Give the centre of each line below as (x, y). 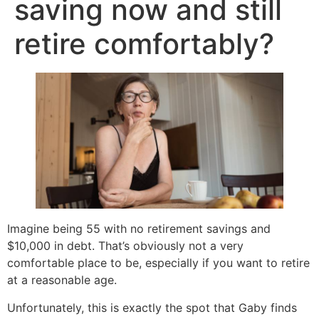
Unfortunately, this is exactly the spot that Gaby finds (152, 307)
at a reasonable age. (62, 280)
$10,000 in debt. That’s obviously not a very (125, 246)
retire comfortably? (144, 44)
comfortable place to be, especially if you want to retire (158, 263)
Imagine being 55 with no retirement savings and (139, 229)
